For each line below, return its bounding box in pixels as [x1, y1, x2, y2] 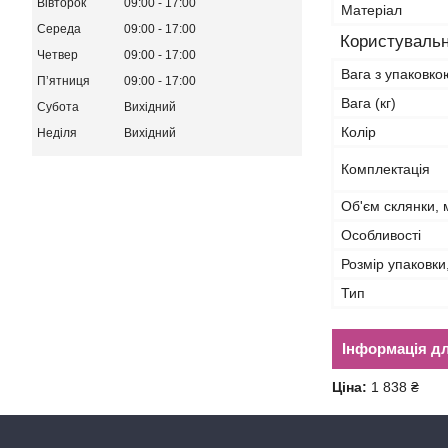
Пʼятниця [37, 74, 90, 89]
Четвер [37, 48, 78, 63]
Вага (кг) [341, 95, 396, 111]
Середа [37, 22, 81, 37]
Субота [37, 100, 79, 115]
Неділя [37, 126, 77, 141]
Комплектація [341, 161, 430, 177]
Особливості [341, 227, 421, 243]
